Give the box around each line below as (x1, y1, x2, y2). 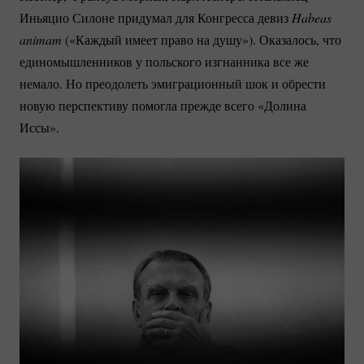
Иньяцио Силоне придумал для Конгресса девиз (19, 9, 288, 27)
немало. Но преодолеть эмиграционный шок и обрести (19, 75, 326, 93)
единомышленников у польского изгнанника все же (19, 53, 309, 71)
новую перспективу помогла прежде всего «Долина (19, 97, 306, 115)
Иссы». (19, 119, 59, 136)
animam (19, 31, 62, 49)
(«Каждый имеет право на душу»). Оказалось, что (62, 31, 341, 49)
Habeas (288, 9, 331, 27)
